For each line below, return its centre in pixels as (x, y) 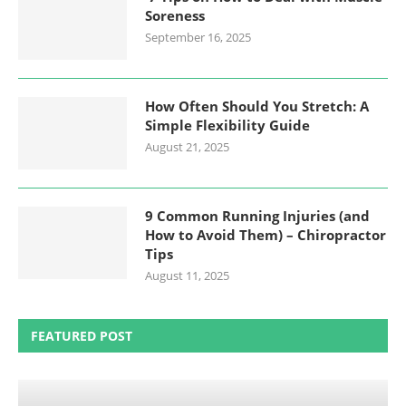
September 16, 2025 (198, 38)
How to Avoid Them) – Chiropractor (266, 235)
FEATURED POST (82, 336)
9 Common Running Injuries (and (257, 216)
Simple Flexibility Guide (227, 126)
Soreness (175, 16)
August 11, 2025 (187, 276)
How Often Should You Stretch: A (257, 106)
